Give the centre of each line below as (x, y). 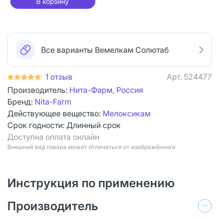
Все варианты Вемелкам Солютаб (105, 50)
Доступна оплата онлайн (53, 137)
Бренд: (21, 101)
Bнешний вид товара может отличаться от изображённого (91, 147)
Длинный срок (94, 125)
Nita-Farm (53, 101)
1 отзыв (59, 77)
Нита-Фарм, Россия (106, 90)
